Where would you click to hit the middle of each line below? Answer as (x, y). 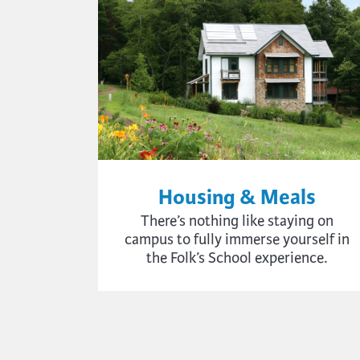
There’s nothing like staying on (237, 221)
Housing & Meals (237, 198)
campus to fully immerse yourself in (237, 239)
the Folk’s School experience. (237, 258)
